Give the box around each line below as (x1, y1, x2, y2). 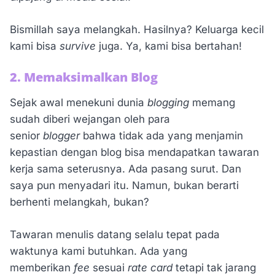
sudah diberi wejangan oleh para (10, 113, 170, 126)
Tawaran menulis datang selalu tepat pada (10, 228, 220, 241)
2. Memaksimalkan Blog (10, 69, 158, 86)
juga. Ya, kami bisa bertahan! (99, 39, 242, 52)
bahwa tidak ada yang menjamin (83, 130, 243, 142)
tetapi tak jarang (176, 261, 256, 274)
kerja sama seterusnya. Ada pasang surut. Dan (10, 163, 241, 176)
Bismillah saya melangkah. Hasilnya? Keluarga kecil (10, 23, 264, 36)
